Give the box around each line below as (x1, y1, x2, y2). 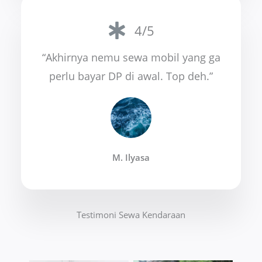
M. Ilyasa (112, 151, 150, 163)
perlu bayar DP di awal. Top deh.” (49, 68, 213, 83)
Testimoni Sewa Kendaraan (77, 209, 185, 221)
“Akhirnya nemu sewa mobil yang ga (42, 50, 220, 64)
